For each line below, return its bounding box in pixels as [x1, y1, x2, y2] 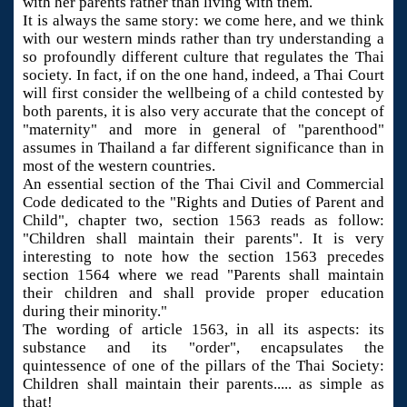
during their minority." [23, 303, 168, 321]
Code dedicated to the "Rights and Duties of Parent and [23, 194, 384, 212]
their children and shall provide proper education [23, 284, 384, 303]
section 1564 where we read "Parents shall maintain [23, 266, 384, 284]
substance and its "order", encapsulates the [23, 339, 384, 357]
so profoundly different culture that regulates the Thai [23, 48, 384, 66]
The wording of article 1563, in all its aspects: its [23, 321, 384, 339]
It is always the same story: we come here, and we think [23, 12, 384, 30]
